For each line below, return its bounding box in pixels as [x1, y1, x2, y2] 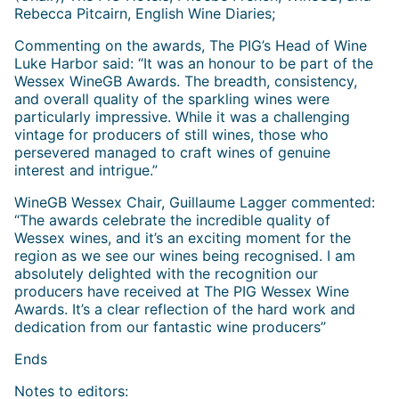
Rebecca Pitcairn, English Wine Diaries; [14, 4, 275, 22]
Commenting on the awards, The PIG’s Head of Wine [14, 36, 367, 54]
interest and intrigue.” [14, 160, 158, 179]
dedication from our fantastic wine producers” [14, 317, 326, 336]
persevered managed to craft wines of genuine [14, 142, 330, 161]
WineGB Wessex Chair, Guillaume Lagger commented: [14, 192, 375, 211]
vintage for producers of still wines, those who [14, 125, 329, 143]
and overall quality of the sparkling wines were [14, 89, 330, 108]
